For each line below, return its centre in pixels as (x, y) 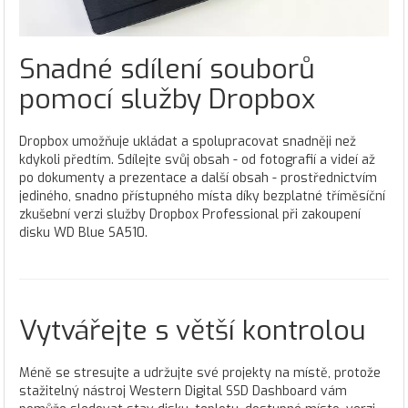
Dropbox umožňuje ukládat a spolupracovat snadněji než (188, 141)
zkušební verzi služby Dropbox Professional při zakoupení (190, 214)
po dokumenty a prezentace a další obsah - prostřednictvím (198, 178)
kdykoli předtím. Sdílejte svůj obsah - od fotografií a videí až (197, 159)
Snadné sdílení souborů (167, 69)
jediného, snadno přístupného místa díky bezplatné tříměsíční (202, 196)
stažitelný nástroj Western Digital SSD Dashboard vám (183, 391)
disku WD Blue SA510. (83, 232)
